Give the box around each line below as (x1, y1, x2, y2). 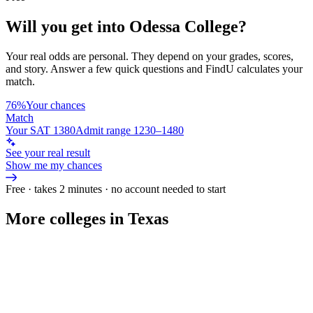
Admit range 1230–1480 (75, 124, 184, 136)
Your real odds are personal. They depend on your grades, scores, (6, 50, 293, 62)
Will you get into (6, 17, 129, 36)
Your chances (26, 99, 85, 111)
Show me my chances (6, 159, 102, 171)
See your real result (6, 146, 90, 159)
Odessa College (129, 17, 238, 36)
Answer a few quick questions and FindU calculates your (50, 62, 303, 75)
